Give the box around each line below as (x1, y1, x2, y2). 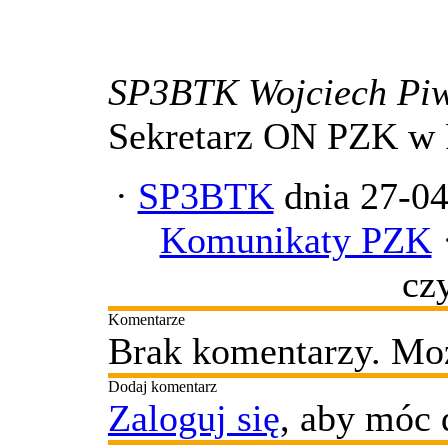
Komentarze (108, 311, 185, 328)
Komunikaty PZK (159, 219, 432, 261)
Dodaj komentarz (108, 378, 217, 395)
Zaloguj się (108, 397, 280, 439)
